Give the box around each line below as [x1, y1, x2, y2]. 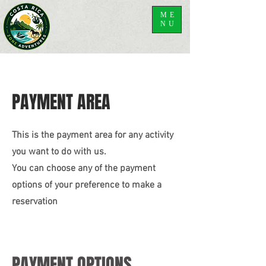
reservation [12, 196, 58, 208]
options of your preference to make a [12, 179, 161, 191]
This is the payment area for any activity [12, 129, 173, 141]
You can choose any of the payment [12, 163, 156, 175]
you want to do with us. [12, 146, 106, 158]
